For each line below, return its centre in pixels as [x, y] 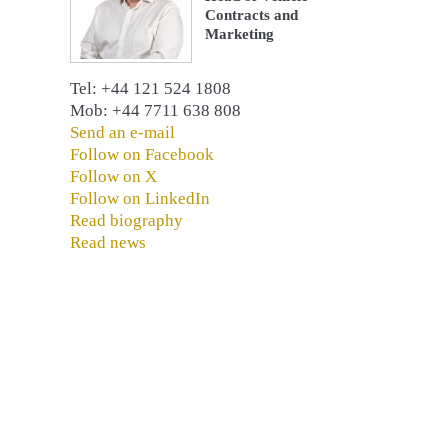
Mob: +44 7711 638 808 [155, 111]
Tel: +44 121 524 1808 [150, 89]
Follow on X [113, 177]
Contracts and [252, 15]
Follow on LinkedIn [139, 199]
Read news [107, 243]
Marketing [240, 34]
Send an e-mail [122, 133]
